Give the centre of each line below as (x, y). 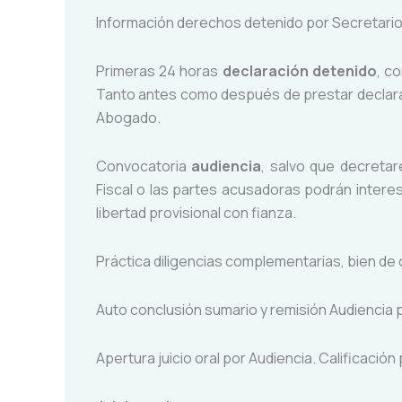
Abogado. (128, 118)
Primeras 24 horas (159, 71)
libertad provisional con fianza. (196, 213)
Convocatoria (144, 166)
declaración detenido (299, 71)
